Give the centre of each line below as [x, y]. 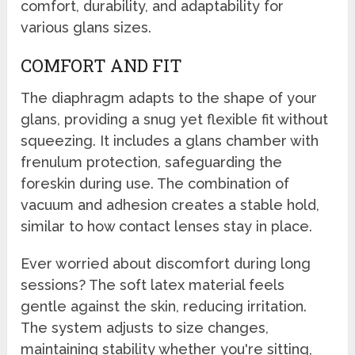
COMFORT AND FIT [102, 66]
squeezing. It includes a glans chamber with [170, 141]
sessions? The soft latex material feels [153, 285]
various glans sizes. [86, 28]
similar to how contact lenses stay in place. [167, 227]
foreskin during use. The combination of [155, 184]
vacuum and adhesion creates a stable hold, [170, 205]
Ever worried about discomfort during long [166, 264]
